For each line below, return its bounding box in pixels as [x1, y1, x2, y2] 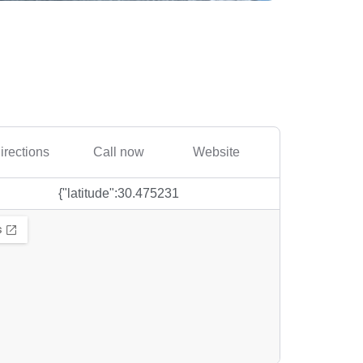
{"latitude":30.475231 [58, 186, 179, 200]
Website [193, 145, 240, 159]
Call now [92, 145, 144, 159]
